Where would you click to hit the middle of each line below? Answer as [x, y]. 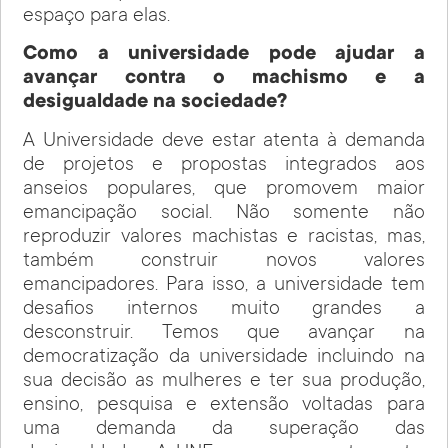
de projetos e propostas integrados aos [224, 165]
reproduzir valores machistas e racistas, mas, [224, 237]
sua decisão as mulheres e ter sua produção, [224, 381]
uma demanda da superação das [224, 429]
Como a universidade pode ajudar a [224, 55]
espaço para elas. [97, 17]
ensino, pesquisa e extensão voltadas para [224, 405]
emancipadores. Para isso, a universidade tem [224, 285]
